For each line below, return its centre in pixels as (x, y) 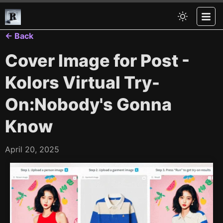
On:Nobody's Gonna (88, 104)
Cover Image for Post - (97, 60)
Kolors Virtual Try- (82, 82)
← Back (19, 36)
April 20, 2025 (32, 149)
